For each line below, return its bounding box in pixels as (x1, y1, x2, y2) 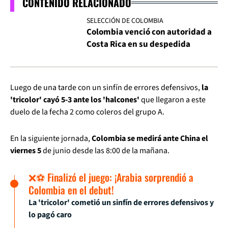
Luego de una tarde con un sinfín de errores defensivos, (10, 82, 202, 94)
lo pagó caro (28, 209, 72, 221)
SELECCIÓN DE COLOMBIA (87, 16, 163, 26)
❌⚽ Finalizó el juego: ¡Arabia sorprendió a (28, 169, 193, 185)
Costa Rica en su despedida (87, 38, 190, 51)
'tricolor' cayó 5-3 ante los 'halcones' (10, 94, 139, 106)
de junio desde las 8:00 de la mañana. (41, 145, 169, 157)
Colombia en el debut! (28, 182, 114, 198)
